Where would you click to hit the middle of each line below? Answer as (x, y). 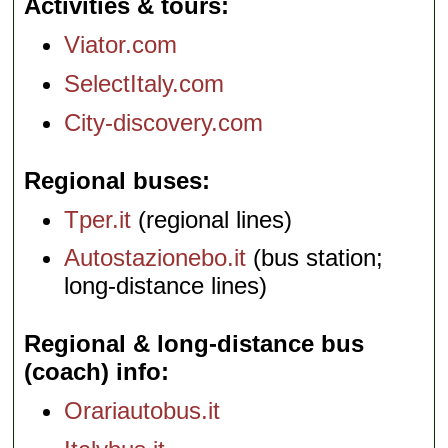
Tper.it (98, 219)
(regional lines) (212, 219)
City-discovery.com (164, 122)
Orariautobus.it (142, 411)
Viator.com (121, 45)
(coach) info (93, 372)
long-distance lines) (166, 286)
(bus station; (315, 258)
